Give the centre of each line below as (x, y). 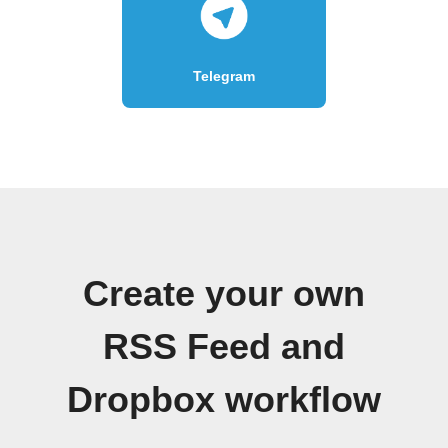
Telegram (224, 75)
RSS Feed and (224, 346)
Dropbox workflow (224, 399)
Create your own (224, 293)
